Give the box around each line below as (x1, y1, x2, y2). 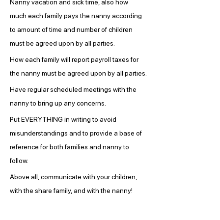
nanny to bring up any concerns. (10, 99, 106, 107)
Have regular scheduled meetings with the (10, 85, 138, 93)
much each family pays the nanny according (10, 12, 143, 20)
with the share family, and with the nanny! (10, 187, 133, 194)
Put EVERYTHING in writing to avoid (10, 115, 118, 123)
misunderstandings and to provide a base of (10, 129, 143, 137)
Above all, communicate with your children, (10, 173, 138, 181)
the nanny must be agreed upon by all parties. (10, 69, 147, 77)
